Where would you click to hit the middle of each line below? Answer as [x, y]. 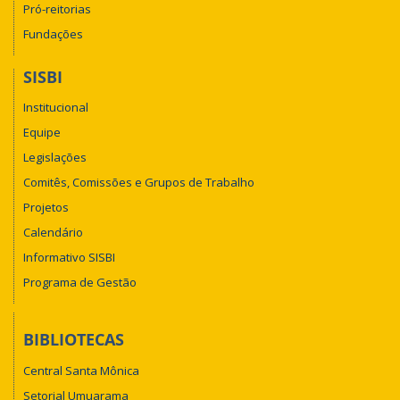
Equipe [42, 132]
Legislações [55, 157]
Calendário [53, 232]
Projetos [46, 207]
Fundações [53, 33]
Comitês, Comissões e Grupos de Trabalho [139, 182]
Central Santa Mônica [81, 370]
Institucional [56, 107]
